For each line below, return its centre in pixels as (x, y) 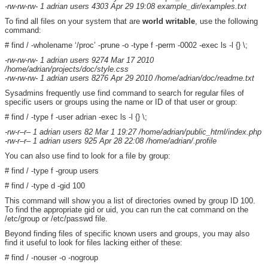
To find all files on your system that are (74, 21)
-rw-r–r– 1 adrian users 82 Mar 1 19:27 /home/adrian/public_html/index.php (133, 132)
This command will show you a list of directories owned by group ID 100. (130, 201)
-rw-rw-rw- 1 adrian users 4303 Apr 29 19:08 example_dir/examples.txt (126, 6)
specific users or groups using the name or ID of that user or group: (121, 102)
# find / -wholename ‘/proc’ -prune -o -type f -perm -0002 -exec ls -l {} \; (126, 45)
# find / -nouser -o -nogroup (51, 258)
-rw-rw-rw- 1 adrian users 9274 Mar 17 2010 (79, 60)
